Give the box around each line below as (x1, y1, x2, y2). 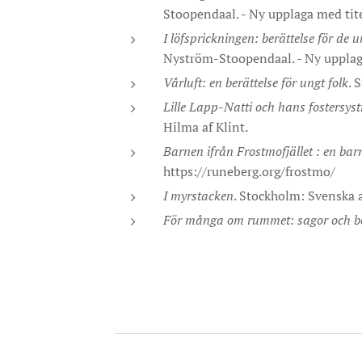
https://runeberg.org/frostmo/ (163, 162, 335, 180)
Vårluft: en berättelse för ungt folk (163, 74, 348, 91)
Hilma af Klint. (163, 118, 248, 136)
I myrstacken (163, 187, 234, 204)
